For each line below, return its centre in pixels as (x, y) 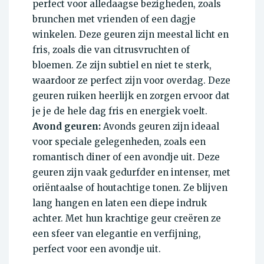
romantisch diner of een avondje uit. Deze (126, 157)
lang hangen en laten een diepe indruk (120, 203)
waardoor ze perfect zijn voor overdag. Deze (131, 81)
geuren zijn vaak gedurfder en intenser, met (131, 173)
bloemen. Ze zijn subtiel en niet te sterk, (122, 65)
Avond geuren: (67, 127)
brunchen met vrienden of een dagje (114, 19)
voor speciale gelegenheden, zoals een (119, 142)
